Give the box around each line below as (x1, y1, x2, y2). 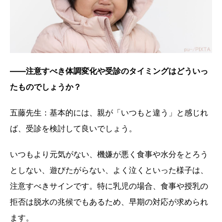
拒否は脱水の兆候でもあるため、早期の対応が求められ (10, 197, 208, 207)
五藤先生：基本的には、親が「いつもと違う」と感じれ (10, 108, 208, 118)
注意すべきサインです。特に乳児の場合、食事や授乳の (10, 181, 208, 191)
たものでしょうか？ (10, 82, 81, 92)
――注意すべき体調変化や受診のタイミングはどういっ (10, 66, 208, 76)
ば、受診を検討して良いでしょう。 (10, 123, 137, 134)
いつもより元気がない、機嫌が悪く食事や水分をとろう (10, 149, 208, 160)
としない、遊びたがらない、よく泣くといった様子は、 (10, 165, 208, 175)
